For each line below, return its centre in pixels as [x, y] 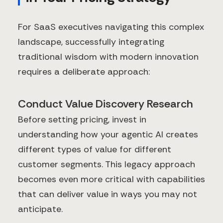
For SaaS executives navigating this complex [111, 27]
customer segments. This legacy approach [107, 164]
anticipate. [40, 209]
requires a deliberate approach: [84, 71]
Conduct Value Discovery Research [106, 104]
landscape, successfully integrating [91, 42]
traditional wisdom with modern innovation [108, 56]
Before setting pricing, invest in [82, 119]
